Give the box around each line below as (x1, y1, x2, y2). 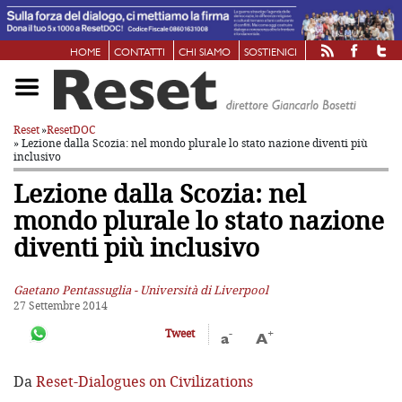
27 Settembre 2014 (13, 297, 108, 313)
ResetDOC (47, 121, 95, 137)
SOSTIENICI (244, 47, 297, 58)
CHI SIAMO (179, 47, 231, 58)
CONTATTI (114, 47, 165, 58)
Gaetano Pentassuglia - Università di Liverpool (13, 281, 268, 298)
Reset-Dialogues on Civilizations (36, 371, 253, 392)
